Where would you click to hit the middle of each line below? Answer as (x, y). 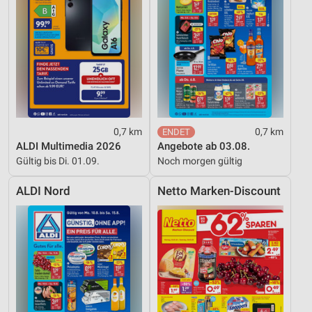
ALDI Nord (43, 191)
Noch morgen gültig (200, 161)
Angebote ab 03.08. (204, 146)
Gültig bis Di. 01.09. (58, 161)
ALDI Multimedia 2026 (69, 146)
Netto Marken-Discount (219, 191)
